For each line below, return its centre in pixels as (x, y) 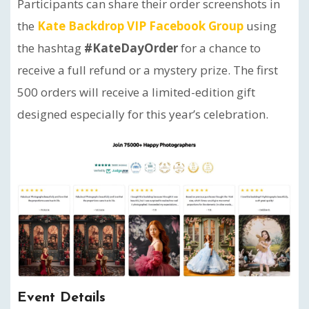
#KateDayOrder (131, 48)
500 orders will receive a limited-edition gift (136, 92)
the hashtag (51, 48)
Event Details (61, 298)
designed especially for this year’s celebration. (143, 114)
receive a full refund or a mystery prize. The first (148, 70)
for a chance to (219, 48)
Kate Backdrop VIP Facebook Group (140, 26)
